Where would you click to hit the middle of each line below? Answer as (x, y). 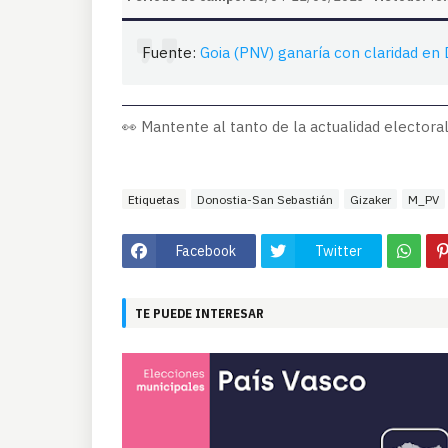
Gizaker (370, 199)
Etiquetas (154, 199)
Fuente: (171, 52)
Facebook (206, 250)
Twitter (338, 250)
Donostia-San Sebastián (265, 199)
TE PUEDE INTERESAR (199, 313)
